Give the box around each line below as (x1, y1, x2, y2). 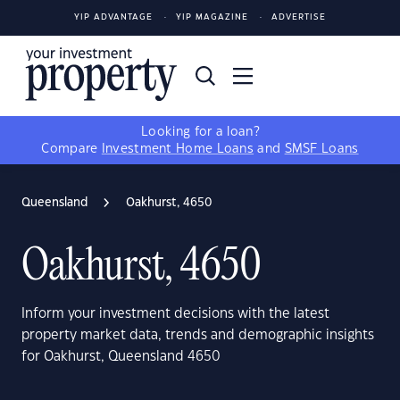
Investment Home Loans (101, 143, 254, 155)
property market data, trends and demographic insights (21, 329, 374, 342)
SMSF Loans (284, 143, 359, 155)
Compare (41, 143, 102, 155)
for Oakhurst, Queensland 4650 (21, 350, 221, 363)
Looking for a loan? (141, 126, 259, 138)
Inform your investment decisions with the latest (21, 307, 329, 321)
